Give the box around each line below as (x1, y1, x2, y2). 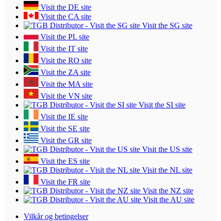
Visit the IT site (38, 44, 88, 53)
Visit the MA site (38, 80, 93, 89)
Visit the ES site (38, 157, 90, 166)
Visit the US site (140, 145, 192, 154)
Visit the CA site (38, 12, 91, 21)
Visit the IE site (38, 112, 88, 121)
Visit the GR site (38, 136, 92, 145)
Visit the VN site (38, 92, 92, 101)
